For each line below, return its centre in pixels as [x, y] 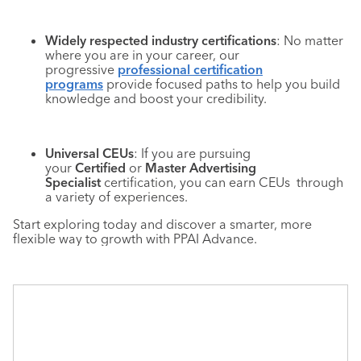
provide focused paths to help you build [222, 83]
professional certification [190, 69]
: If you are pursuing [192, 153]
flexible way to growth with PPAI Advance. [135, 238]
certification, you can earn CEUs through [224, 182]
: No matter [310, 40]
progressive [81, 69]
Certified [100, 167]
